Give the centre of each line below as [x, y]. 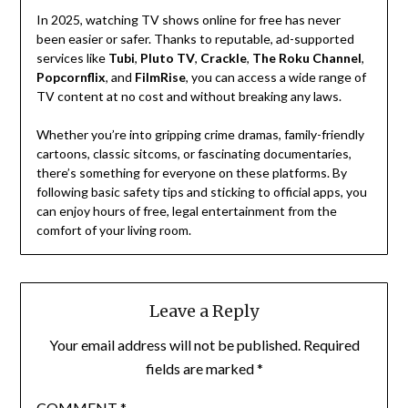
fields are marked [201, 369]
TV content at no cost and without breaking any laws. [189, 97]
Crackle [223, 58]
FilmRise [160, 77]
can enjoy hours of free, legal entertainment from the [186, 211]
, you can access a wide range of [275, 77]
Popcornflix [71, 77]
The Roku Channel [306, 58]
